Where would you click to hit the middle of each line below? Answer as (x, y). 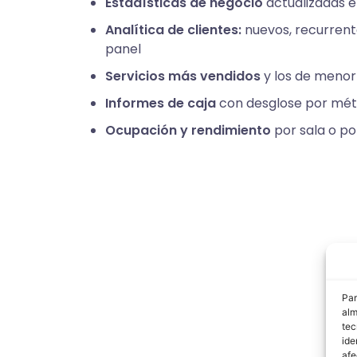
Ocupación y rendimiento (188, 131)
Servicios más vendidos (183, 76)
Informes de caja (161, 104)
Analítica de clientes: (173, 30)
